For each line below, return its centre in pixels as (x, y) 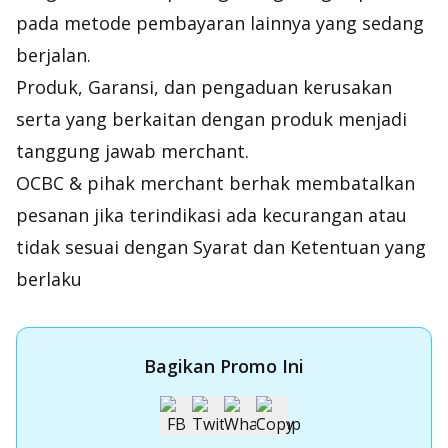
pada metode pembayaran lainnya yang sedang (220, 23)
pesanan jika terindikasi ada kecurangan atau (211, 215)
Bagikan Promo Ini (224, 366)
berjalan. (53, 55)
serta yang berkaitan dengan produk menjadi (211, 119)
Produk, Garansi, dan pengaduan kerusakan (204, 87)
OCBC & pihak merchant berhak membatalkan (215, 183)
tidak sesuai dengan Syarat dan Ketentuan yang (221, 247)
